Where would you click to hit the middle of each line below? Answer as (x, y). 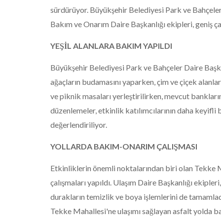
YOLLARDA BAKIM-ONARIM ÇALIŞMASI (124, 146)
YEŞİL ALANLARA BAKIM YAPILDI (111, 46)
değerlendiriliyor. (79, 125)
